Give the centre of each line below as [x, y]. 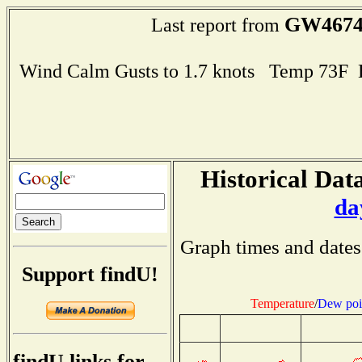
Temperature [282, 303]
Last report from [218, 25]
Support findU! [90, 274]
